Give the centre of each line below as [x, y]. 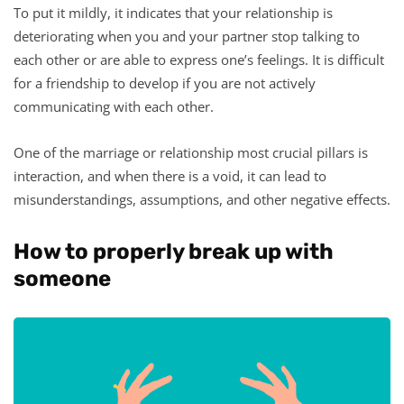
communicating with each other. [114, 106]
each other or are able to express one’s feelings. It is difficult [199, 59]
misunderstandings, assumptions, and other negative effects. [202, 199]
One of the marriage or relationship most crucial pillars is [191, 152]
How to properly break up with [174, 251]
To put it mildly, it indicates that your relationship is [173, 12]
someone [62, 278]
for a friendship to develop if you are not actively [165, 83]
